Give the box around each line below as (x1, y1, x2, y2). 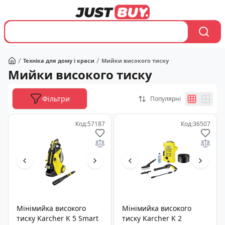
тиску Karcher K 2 (122, 213, 182, 223)
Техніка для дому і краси (23, 57, 94, 64)
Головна (8, 60, 35, 70)
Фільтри (42, 93, 70, 103)
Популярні (150, 94, 181, 103)
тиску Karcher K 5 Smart (17, 213, 98, 223)
